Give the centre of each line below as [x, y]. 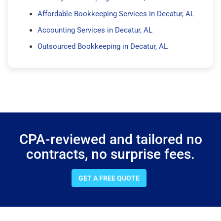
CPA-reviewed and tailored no [110, 139]
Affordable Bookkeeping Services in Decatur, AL [116, 14]
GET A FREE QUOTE [109, 178]
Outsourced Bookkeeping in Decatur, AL [103, 46]
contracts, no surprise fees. [110, 154]
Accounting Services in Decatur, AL [95, 30]
